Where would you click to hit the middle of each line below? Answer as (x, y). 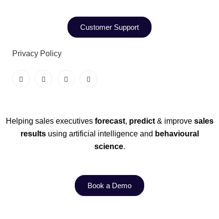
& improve (174, 121)
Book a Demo (109, 186)
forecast (110, 121)
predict (142, 121)
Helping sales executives (50, 121)
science (109, 146)
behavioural (176, 134)
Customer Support (109, 27)
